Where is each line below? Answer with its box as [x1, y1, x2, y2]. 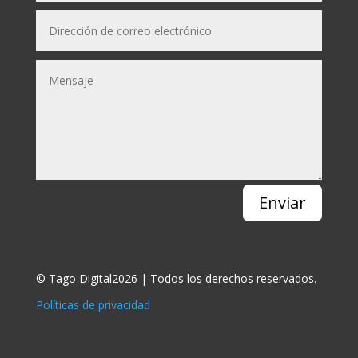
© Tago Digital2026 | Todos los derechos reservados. [35, 270, 316, 286]
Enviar [259, 191, 307, 213]
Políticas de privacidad [35, 296, 150, 312]
